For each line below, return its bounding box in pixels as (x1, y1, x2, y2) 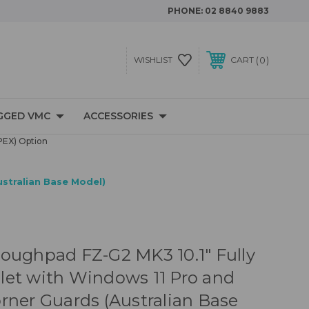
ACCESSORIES (83, 110, 153, 122)
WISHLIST (133, 54, 172, 65)
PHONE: (168, 6, 205, 16)
